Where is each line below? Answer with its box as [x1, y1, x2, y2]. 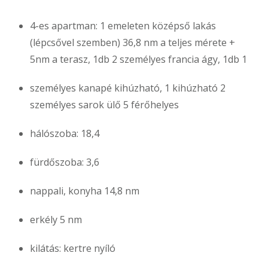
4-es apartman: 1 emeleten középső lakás [30, 19, 216, 33]
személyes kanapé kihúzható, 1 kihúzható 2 [30, 81, 226, 95]
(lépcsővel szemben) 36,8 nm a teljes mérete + [30, 36, 235, 50]
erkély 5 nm [30, 213, 82, 227]
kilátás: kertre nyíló [30, 242, 115, 255]
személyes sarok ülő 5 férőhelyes [30, 98, 179, 112]
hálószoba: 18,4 [30, 127, 99, 141]
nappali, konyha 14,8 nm [30, 184, 139, 198]
